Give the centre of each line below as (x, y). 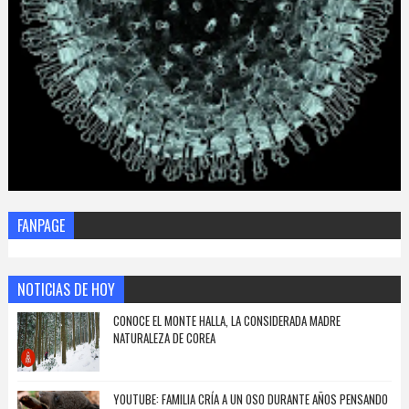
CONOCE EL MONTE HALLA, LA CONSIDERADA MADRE (226, 321)
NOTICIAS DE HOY (66, 290)
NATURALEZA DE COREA (164, 338)
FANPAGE (41, 226)
